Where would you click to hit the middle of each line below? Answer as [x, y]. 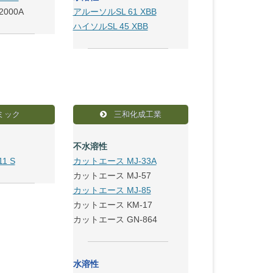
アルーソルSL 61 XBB [115, 12]
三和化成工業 [136, 114]
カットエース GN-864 [115, 219]
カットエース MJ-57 [112, 175]
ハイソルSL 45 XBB [110, 26]
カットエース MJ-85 [112, 190]
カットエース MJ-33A [115, 161]
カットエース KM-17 [112, 205]
